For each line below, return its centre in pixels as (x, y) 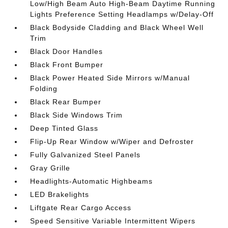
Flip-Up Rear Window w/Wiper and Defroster (112, 141)
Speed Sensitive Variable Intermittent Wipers (113, 221)
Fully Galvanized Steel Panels (85, 155)
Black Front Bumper (67, 65)
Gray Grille (50, 168)
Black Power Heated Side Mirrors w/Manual (110, 78)
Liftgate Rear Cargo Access (81, 208)
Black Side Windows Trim (77, 115)
